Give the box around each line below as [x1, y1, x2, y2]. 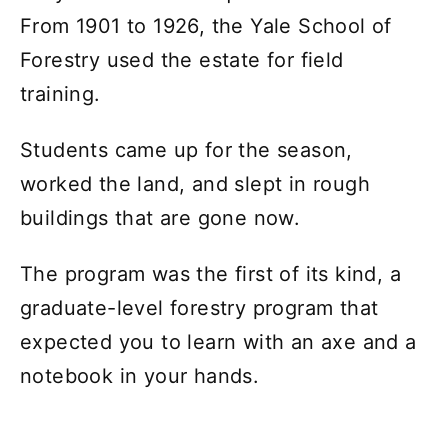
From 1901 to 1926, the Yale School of [20, 13, 392, 38]
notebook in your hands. [20, 363, 260, 388]
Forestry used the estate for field [20, 47, 344, 72]
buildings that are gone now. [20, 205, 301, 230]
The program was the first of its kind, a [20, 261, 401, 286]
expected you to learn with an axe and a [20, 329, 417, 354]
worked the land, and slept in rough [20, 171, 370, 196]
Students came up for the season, [20, 137, 353, 162]
